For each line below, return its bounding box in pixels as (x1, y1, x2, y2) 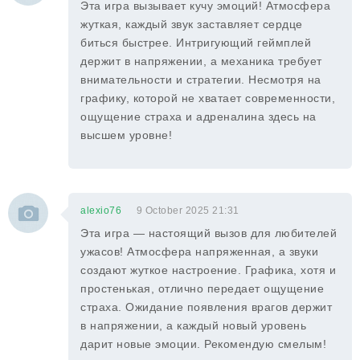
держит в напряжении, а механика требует (80, 55, 322, 67)
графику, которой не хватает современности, (80, 92, 335, 104)
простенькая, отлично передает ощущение (80, 282, 324, 295)
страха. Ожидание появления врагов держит (80, 301, 332, 313)
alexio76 (80, 205, 121, 216)
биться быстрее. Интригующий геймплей (80, 36, 311, 49)
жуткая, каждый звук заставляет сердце (80, 18, 303, 31)
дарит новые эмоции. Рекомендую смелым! (80, 337, 326, 350)
